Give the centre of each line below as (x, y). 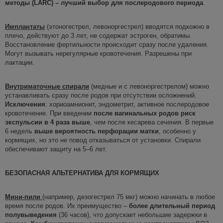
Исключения (25, 104)
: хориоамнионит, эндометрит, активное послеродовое (127, 104)
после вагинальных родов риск (145, 113)
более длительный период (171, 206)
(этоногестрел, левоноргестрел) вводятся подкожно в (127, 26)
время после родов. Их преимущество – (66, 206)
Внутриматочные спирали (47, 86)
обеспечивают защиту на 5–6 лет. (56, 149)
